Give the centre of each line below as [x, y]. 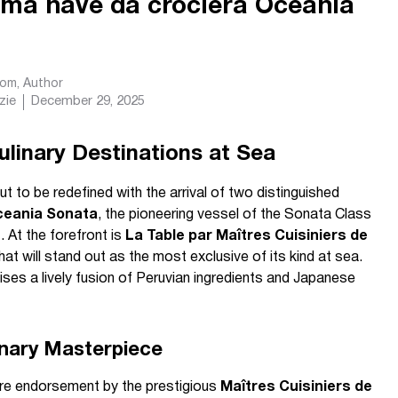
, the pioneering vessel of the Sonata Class [235, 215]
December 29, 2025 [88, 101]
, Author [40, 84]
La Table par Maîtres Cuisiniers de [247, 236]
